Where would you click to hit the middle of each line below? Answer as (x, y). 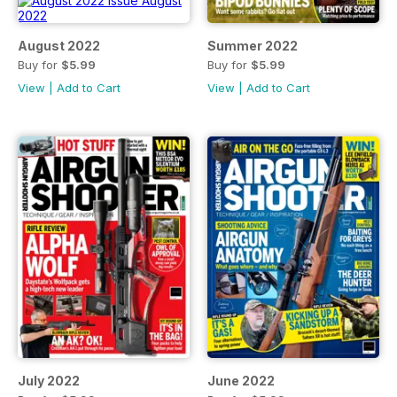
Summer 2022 (253, 46)
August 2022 (59, 46)
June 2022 (241, 381)
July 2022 (49, 381)
